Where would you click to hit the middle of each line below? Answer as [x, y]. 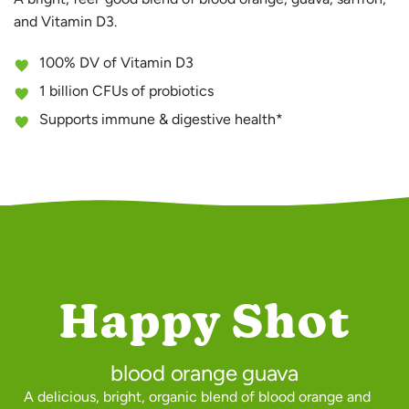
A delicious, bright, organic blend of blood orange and [197, 396]
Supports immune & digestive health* [161, 119]
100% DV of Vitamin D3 [116, 62]
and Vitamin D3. [65, 21]
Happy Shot [204, 324]
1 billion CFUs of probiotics [126, 90]
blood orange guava [204, 372]
